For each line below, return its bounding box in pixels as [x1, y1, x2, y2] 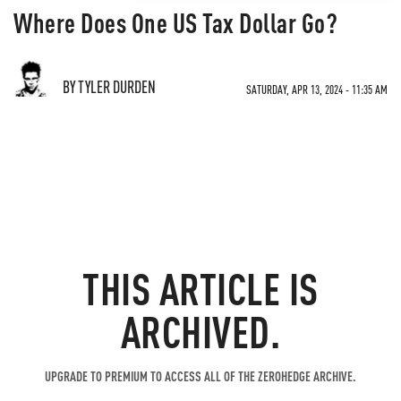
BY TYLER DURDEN [63, 76, 156, 97]
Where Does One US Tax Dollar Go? [13, 5, 337, 39]
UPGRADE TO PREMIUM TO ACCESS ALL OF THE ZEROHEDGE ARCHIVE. [45, 367, 356, 385]
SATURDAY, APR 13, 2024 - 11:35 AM [246, 81, 388, 97]
